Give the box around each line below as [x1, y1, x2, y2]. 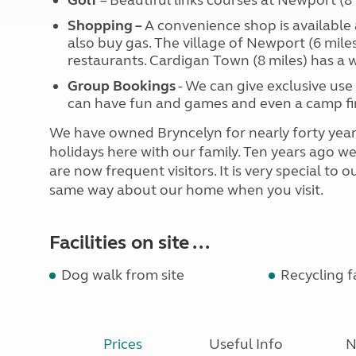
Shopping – [67, 17, 145, 34]
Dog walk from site [61, 266, 184, 284]
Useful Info [209, 335, 284, 353]
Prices [103, 335, 143, 353]
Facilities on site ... [49, 231, 210, 254]
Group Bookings [67, 77, 176, 95]
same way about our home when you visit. [49, 181, 323, 199]
